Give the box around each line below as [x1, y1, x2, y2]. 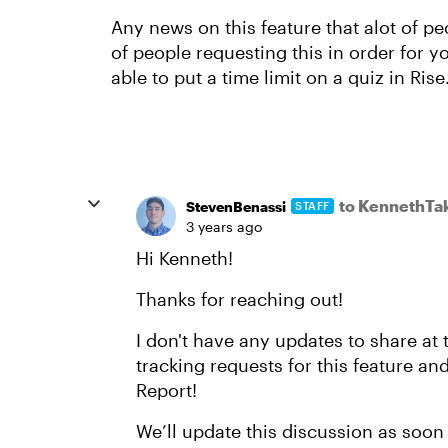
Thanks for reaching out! [136, 288, 343, 310]
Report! [136, 379, 197, 401]
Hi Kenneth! [136, 247, 233, 269]
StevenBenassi [186, 197, 286, 215]
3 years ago [186, 218, 262, 235]
